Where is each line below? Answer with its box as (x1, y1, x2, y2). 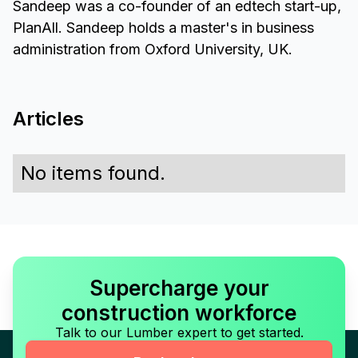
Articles (13, 107, 84, 131)
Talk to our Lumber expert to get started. (54, 324, 304, 341)
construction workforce (62, 300, 296, 326)
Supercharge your (89, 276, 269, 301)
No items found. (21, 161, 165, 185)
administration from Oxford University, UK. (13, 41, 292, 58)
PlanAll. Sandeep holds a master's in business (13, 19, 314, 37)
